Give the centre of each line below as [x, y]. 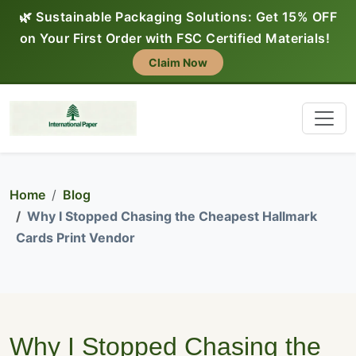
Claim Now [178, 62]
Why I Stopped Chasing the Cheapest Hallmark [172, 217]
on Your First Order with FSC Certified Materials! [175, 38]
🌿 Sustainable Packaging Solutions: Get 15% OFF [178, 17]
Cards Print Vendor [75, 238]
